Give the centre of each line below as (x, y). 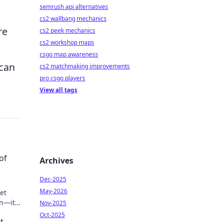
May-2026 (54, 191)
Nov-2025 (53, 203)
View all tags (58, 90)
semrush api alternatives (74, 7)
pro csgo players (62, 78)
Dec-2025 (53, 179)
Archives (56, 161)
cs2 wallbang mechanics (73, 19)
